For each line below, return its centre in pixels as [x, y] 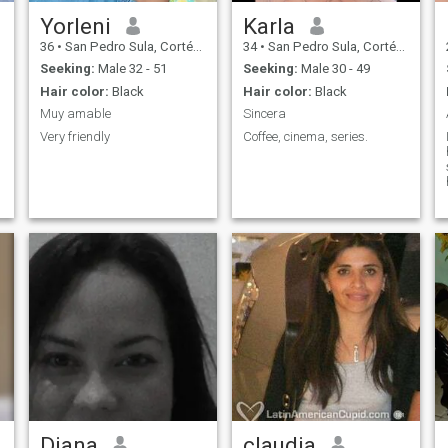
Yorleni [75, 25]
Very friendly [74, 136]
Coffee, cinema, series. [305, 136]
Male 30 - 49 [333, 69]
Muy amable [75, 114]
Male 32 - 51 [130, 69]
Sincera [264, 114]
